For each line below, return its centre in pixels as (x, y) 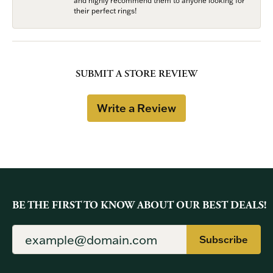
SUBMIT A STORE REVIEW (136, 74)
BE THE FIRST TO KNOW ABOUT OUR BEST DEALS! (140, 205)
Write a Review (136, 108)
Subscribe (224, 239)
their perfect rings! (105, 10)
